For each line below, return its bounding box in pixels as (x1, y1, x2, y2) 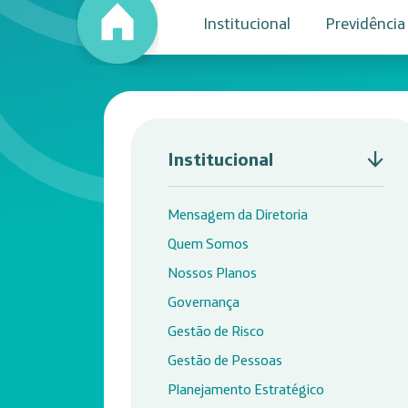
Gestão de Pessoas (168, 351, 282, 369)
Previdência (325, 13, 405, 34)
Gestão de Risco (168, 321, 264, 340)
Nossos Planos (168, 263, 257, 281)
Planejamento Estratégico (168, 380, 324, 398)
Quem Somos (168, 234, 249, 252)
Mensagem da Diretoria (168, 205, 308, 223)
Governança (168, 292, 240, 311)
